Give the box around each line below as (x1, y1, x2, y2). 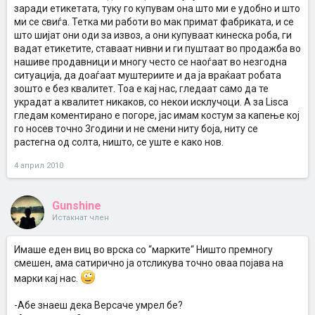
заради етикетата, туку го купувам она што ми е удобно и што (14, 3, 300, 14)
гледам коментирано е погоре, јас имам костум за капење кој (14, 110, 300, 121)
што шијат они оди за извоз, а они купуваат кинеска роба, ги (14, 30, 292, 41)
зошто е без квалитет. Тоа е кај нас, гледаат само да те (14, 83, 269, 94)
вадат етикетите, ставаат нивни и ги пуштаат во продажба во (14, 43, 301, 54)
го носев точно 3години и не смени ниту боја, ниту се (14, 123, 258, 134)
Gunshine (52, 199, 101, 212)
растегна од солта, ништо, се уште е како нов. (14, 136, 224, 148)
